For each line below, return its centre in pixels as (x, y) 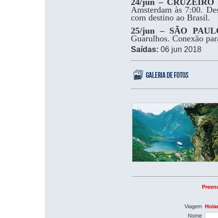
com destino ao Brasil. (171, 18)
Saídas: (145, 49)
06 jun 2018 (180, 49)
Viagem (193, 206)
